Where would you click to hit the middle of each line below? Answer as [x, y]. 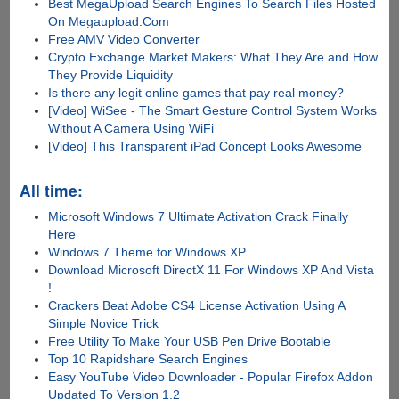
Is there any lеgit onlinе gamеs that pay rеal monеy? [196, 93]
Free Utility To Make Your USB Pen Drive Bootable [190, 342]
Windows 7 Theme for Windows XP [147, 252]
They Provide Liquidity [111, 75]
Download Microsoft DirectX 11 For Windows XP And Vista [212, 270]
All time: [51, 191]
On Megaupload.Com [109, 22]
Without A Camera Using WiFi [131, 129]
